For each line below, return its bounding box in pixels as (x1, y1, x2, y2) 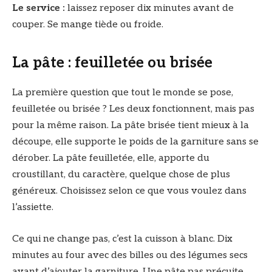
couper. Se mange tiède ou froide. (12, 18, 163, 30)
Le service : (12, 2, 67, 14)
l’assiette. (12, 202, 53, 214)
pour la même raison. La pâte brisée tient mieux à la (12, 120, 249, 132)
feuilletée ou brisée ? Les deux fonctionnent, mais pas (12, 103, 254, 115)
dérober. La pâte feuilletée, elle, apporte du (12, 152, 209, 165)
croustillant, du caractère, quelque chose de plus (12, 169, 230, 181)
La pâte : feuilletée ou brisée (12, 54, 212, 72)
